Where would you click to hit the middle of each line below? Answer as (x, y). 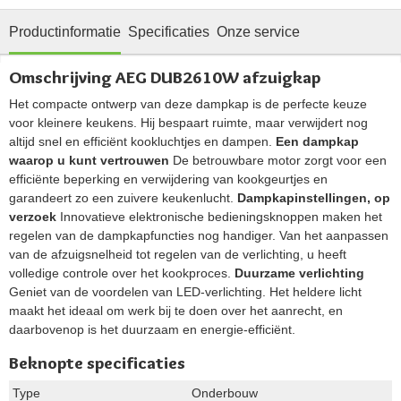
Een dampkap (317, 142)
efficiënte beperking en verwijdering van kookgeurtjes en (168, 179)
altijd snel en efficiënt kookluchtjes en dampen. (142, 142)
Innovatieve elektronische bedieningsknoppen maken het (219, 217)
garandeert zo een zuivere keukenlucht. (123, 198)
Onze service (258, 32)
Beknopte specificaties (97, 363)
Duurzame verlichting (299, 273)
